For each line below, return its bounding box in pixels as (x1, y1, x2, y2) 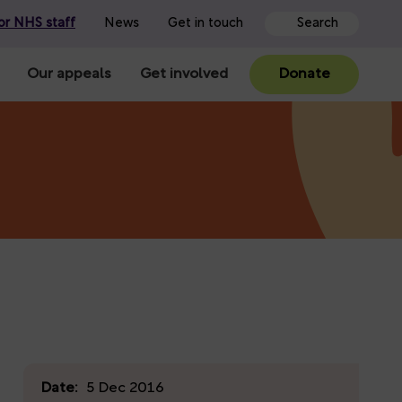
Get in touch (168, 17, 243, 31)
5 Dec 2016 (85, 380, 164, 396)
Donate (278, 66, 330, 82)
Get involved (140, 66, 228, 82)
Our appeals (27, 66, 111, 82)
